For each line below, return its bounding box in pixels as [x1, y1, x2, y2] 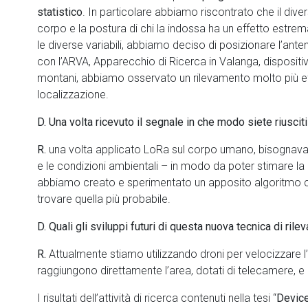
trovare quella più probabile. [37, 192, 170, 206]
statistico [37, 5, 82, 19]
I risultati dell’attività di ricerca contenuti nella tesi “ [37, 291, 276, 305]
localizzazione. [37, 88, 120, 101]
